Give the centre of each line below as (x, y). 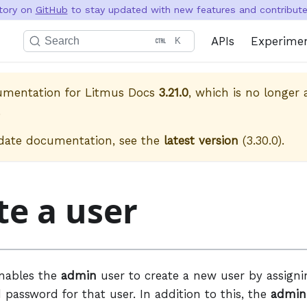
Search (62, 41)
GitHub (51, 10)
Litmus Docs (120, 93)
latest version (201, 140)
